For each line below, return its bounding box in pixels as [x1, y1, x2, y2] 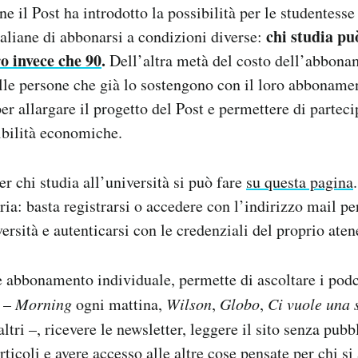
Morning [15, 292, 72, 314]
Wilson [166, 292, 212, 314]
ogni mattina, [72, 292, 166, 315]
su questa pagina [246, 170, 353, 193]
